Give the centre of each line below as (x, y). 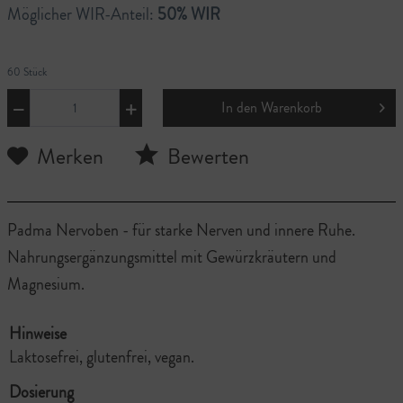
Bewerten (206, 156)
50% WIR (189, 14)
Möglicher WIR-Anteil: (82, 14)
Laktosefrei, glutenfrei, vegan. (102, 357)
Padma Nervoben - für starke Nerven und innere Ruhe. (181, 230)
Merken (70, 156)
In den (240, 107)
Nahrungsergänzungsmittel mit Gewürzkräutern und (172, 257)
